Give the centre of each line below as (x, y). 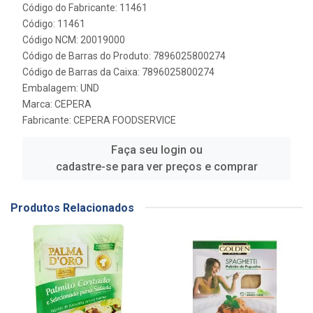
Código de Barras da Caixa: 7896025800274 (118, 72)
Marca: (38, 104)
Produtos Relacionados (72, 208)
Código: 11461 (54, 23)
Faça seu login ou (156, 150)
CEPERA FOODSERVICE (125, 120)
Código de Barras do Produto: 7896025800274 (124, 56)
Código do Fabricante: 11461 (85, 7)
